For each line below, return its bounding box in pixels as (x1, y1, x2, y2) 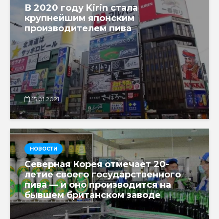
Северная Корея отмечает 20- (24, 158, 169, 170)
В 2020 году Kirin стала (24, 2, 138, 13)
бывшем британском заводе (24, 189, 161, 200)
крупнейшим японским (24, 12, 134, 23)
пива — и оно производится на (24, 179, 171, 190)
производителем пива (24, 22, 131, 34)
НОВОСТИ (30, 145, 57, 152)
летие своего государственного (24, 169, 181, 180)
